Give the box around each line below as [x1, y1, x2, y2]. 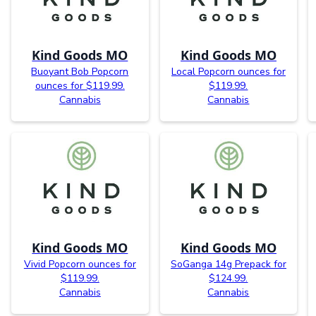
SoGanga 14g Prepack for [170, 257, 286, 271]
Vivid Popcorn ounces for [23, 257, 136, 271]
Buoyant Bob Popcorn [31, 65, 129, 79]
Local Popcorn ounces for [171, 65, 286, 79]
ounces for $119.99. [35, 79, 125, 93]
